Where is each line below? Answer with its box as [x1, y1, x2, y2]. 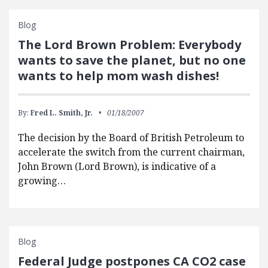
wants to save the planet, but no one [18, 52, 246, 69]
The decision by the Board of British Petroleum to [18, 131, 244, 145]
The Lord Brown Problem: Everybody [18, 36, 241, 53]
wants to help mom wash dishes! [18, 68, 219, 84]
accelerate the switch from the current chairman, [18, 145, 245, 159]
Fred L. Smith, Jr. [31, 108, 93, 118]
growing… [18, 174, 66, 188]
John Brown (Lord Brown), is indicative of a [18, 160, 216, 173]
